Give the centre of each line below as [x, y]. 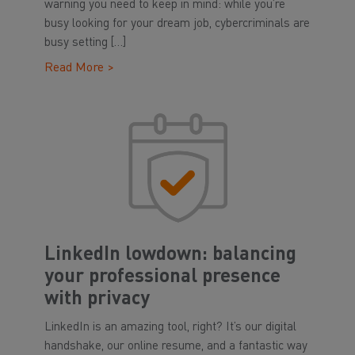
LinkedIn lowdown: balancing [170, 255]
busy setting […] [85, 43]
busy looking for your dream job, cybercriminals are [177, 24]
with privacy [97, 300]
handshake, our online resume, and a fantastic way [176, 347]
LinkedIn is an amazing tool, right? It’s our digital [170, 328]
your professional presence [162, 277]
